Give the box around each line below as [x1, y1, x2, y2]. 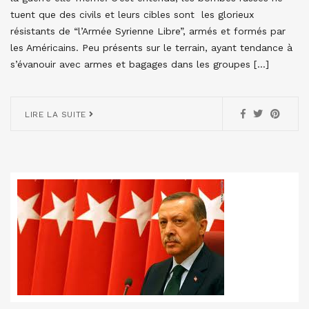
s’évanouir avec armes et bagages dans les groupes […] [10, 59, 269, 70]
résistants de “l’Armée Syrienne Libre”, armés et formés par [10, 26, 286, 37]
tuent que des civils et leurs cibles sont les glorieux [10, 9, 254, 20]
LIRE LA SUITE [25, 110, 90, 119]
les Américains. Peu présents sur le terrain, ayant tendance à [10, 42, 292, 53]
